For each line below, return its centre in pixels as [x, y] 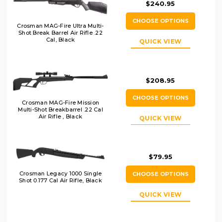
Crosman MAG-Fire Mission [60, 102]
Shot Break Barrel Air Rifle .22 [60, 32]
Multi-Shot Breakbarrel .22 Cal [60, 109]
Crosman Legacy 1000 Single [60, 174]
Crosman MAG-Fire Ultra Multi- [60, 26]
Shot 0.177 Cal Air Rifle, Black [60, 181]
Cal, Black [60, 39]
